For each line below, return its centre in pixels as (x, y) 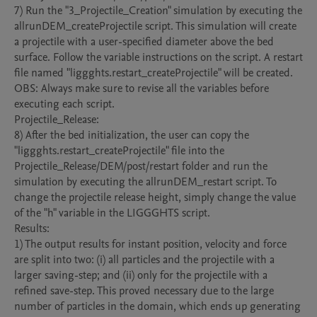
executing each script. (64, 104)
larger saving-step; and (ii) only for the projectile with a (141, 275)
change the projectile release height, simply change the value (155, 197)
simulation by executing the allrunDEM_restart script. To (145, 182)
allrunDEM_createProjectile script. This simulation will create (155, 26)
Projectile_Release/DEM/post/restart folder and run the (141, 166)
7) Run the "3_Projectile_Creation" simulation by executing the (158, 11)
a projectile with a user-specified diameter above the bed (144, 42)
